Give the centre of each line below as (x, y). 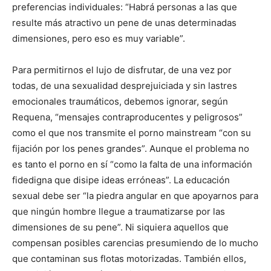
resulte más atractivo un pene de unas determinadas (124, 23)
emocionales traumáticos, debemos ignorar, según (120, 101)
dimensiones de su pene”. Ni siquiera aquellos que (120, 227)
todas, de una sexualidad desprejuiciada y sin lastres (125, 86)
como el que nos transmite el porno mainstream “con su (132, 133)
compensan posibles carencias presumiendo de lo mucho (135, 243)
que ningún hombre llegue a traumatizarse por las (119, 211)
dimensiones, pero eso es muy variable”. (99, 38)
